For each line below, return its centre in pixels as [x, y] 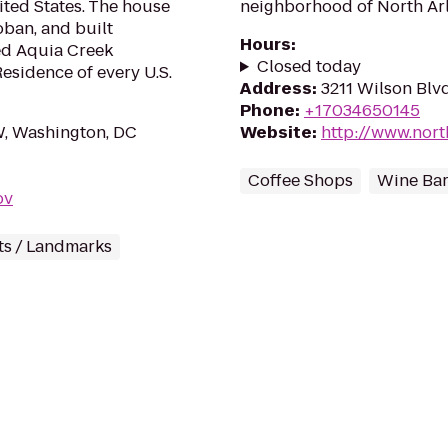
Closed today [308, 66]
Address [276, 88]
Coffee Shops [300, 180]
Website [276, 132]
